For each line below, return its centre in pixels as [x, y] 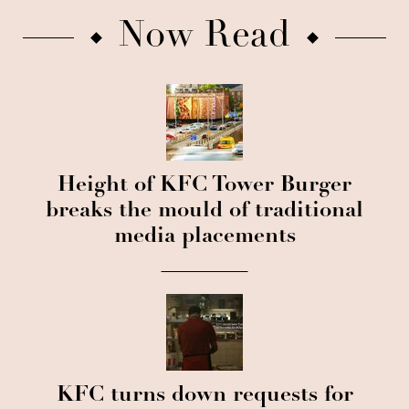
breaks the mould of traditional [204, 212]
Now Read [204, 37]
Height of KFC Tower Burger [204, 186]
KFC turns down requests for [204, 396]
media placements [204, 237]
